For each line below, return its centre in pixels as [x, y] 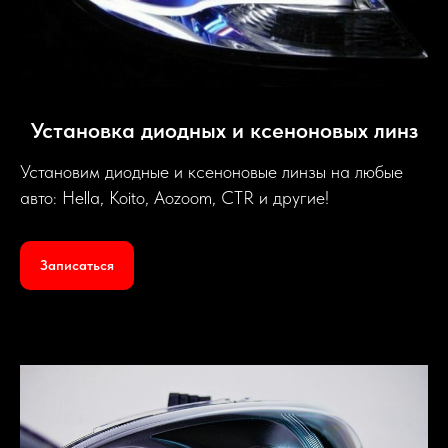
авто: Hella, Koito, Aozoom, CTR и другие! [177, 197]
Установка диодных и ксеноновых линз [224, 130]
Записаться [77, 265]
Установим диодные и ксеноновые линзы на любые [211, 171]
